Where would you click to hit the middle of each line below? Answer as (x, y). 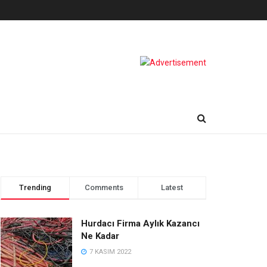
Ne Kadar (100, 236)
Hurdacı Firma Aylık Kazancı (140, 223)
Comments (104, 187)
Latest (172, 187)
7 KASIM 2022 (109, 252)
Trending (35, 187)
